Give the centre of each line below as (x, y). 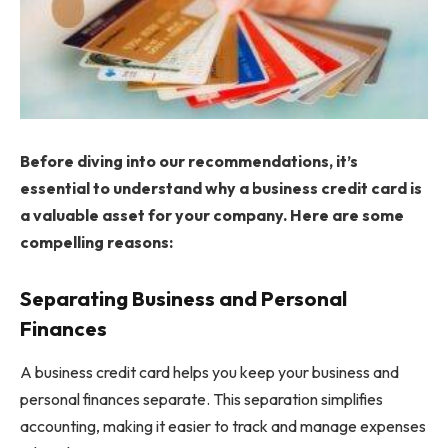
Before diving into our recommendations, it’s (189, 161)
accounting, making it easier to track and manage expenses (223, 426)
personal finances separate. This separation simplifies (201, 399)
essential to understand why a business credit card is (221, 188)
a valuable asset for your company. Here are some (212, 215)
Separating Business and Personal (183, 299)
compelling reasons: (96, 242)
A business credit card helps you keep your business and (209, 372)
